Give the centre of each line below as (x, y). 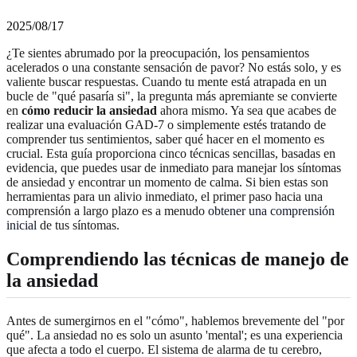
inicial (22, 225)
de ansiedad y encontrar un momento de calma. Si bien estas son (167, 182)
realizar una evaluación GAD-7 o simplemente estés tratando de (166, 124)
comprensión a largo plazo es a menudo (107, 210)
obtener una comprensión (271, 210)
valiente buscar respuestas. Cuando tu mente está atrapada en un (167, 81)
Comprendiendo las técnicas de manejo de (178, 259)
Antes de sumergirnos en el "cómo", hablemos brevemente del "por (175, 320)
